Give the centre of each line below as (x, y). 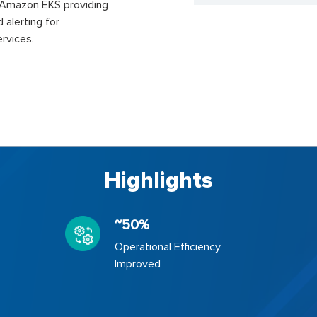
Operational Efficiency (167, 247)
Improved (137, 264)
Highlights (158, 181)
